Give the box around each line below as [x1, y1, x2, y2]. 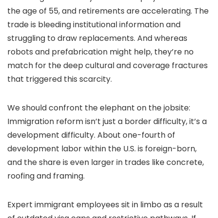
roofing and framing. [7, 170, 85, 182]
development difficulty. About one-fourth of [7, 129, 175, 141]
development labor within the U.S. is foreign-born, [7, 143, 197, 155]
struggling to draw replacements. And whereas [7, 33, 187, 44]
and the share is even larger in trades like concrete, [7, 157, 204, 168]
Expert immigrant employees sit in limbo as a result [7, 199, 203, 211]
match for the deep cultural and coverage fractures [7, 60, 208, 72]
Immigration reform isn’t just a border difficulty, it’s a [7, 116, 207, 127]
